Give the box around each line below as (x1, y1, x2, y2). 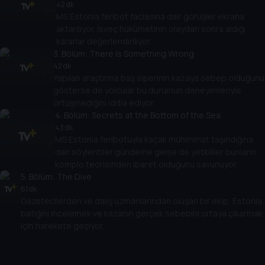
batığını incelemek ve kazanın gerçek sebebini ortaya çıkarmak (20, 207, 263, 219)
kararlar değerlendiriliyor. (56, 35, 152, 47)
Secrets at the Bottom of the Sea (91, 109, 221, 121)
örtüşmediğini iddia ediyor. (53, 96, 155, 108)
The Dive (56, 170, 92, 182)
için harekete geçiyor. (20, 219, 104, 231)
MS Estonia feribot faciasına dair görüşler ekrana (56, 10, 245, 22)
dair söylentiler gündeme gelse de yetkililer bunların (54, 146, 256, 157)
